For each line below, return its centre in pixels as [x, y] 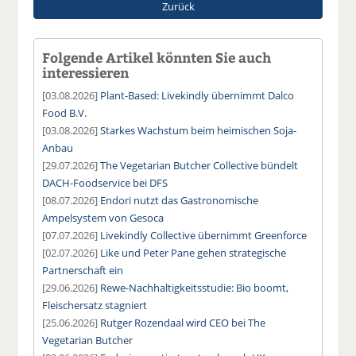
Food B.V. [65, 112]
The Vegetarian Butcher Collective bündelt [199, 165]
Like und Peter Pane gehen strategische [193, 252]
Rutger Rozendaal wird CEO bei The [183, 322]
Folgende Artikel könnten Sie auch [157, 57]
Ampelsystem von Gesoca [103, 217]
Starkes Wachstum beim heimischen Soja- [199, 130]
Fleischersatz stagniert [95, 305]
